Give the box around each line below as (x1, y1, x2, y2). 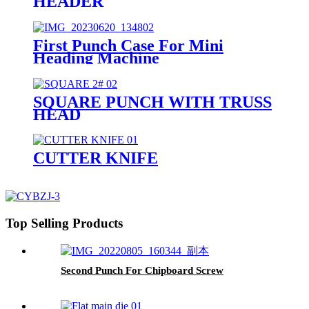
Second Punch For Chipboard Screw (61, 264, 223, 276)
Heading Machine (33, 48, 159, 67)
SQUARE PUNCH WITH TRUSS (33, 92, 272, 111)
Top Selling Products (6, 216, 123, 231)
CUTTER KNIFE (33, 149, 158, 168)
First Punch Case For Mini (33, 36, 223, 54)
